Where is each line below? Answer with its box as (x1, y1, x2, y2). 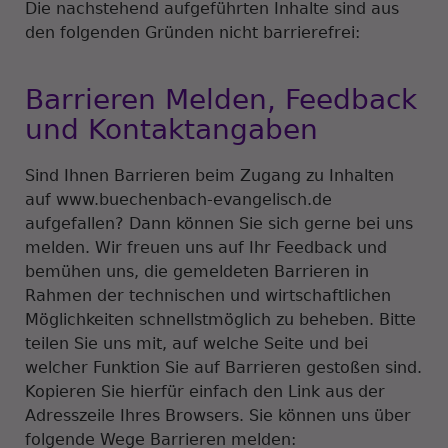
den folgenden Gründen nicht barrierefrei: (25, 22, 360, 42)
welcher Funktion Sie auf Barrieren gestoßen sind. (25, 358, 422, 377)
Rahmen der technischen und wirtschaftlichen (25, 286, 391, 305)
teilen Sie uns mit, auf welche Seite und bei (25, 334, 368, 353)
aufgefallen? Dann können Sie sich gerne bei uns (25, 214, 413, 233)
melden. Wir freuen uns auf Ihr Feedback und (25, 238, 387, 257)
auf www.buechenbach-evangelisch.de (25, 190, 332, 209)
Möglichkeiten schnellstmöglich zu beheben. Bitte (25, 310, 416, 329)
